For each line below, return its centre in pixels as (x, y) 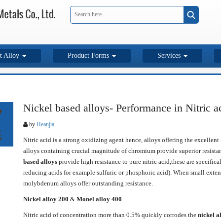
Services (170, 56)
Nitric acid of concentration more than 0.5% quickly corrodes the (110, 215)
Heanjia (45, 125)
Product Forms (89, 56)
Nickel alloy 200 (46, 199)
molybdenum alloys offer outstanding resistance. (88, 184)
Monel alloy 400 (99, 199)
